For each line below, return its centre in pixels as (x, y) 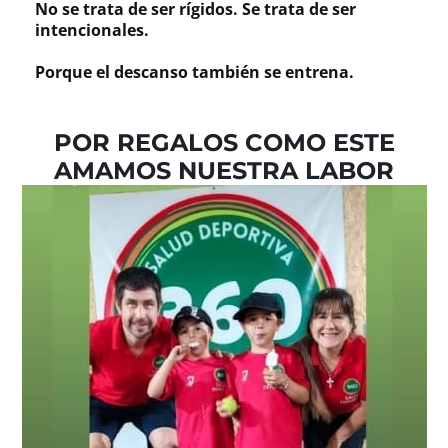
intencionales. (92, 29)
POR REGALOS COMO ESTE (224, 142)
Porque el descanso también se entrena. (194, 71)
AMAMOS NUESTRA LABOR (224, 170)
